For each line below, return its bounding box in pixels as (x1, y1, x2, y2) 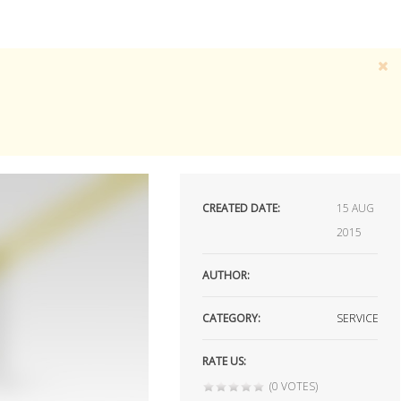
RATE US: (202, 354, 247, 369)
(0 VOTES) (269, 379, 319, 395)
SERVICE (337, 311, 380, 326)
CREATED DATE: (202, 200, 281, 216)
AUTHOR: (202, 268, 251, 283)
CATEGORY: (202, 311, 261, 326)
